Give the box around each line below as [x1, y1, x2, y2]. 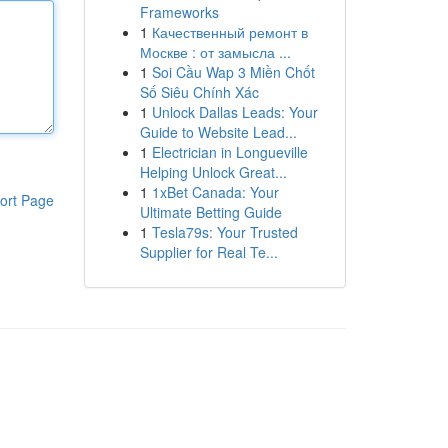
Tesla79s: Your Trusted [151, 222, 298, 242]
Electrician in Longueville [151, 142, 308, 162]
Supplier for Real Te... [139, 242, 278, 262]
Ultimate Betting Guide [139, 202, 282, 222]
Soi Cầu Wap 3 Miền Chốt [151, 62, 315, 82]
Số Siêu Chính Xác [139, 82, 259, 102]
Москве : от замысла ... [139, 42, 291, 62]
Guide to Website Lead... [139, 122, 297, 142]
